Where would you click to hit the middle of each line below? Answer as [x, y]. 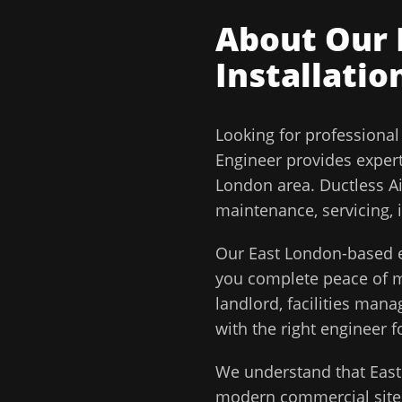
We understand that [293, 371]
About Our [306, 39]
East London [295, 253]
